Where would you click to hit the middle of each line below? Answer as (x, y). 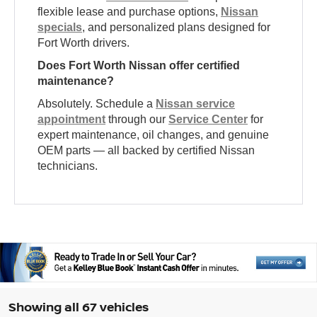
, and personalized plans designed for (177, 28)
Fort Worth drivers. (84, 43)
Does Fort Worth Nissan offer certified (139, 66)
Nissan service (196, 104)
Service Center (208, 120)
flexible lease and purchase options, (129, 12)
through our (137, 120)
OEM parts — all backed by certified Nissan (146, 151)
